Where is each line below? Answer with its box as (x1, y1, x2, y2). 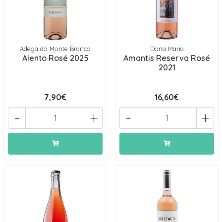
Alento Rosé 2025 (22, 53, 89, 63)
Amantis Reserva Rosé (123, 53, 210, 63)
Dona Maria (150, 45, 184, 53)
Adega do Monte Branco (20, 45, 91, 53)
